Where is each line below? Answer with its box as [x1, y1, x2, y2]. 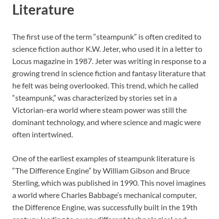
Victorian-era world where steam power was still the [12, 105, 187, 114]
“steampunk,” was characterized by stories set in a [12, 92, 177, 102]
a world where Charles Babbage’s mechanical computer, [12, 190, 197, 199]
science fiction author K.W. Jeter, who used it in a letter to [12, 44, 202, 53]
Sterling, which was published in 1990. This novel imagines [12, 177, 206, 187]
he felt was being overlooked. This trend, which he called [12, 80, 198, 90]
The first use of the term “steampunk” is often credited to [12, 31, 201, 41]
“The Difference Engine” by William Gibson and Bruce [12, 165, 190, 175]
